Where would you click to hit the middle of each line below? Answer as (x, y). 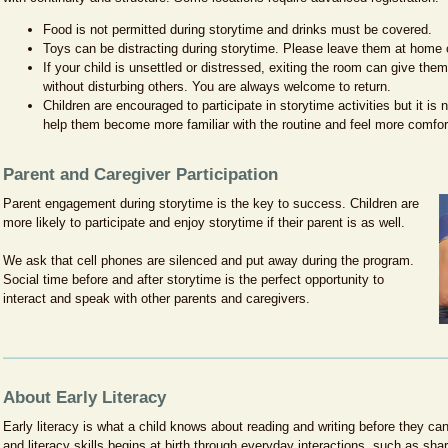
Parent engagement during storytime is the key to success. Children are (210, 203)
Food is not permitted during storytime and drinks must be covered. (239, 29)
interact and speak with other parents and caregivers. (156, 298)
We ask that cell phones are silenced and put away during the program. (208, 260)
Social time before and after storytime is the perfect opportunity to (193, 279)
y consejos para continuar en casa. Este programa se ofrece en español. (223, 28)
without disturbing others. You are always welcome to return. (216, 86)
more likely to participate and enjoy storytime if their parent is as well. (205, 222)
